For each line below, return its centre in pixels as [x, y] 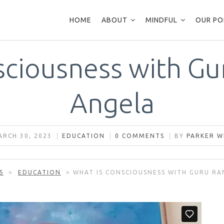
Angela [112, 103]
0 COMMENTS [139, 136]
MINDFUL [161, 20]
